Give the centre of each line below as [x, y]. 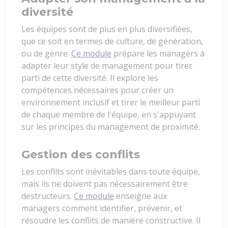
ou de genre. [46, 54]
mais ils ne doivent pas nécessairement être [105, 184]
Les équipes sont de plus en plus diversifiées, [107, 29]
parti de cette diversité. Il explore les [90, 78]
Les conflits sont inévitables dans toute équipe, [111, 172]
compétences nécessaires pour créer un [97, 90]
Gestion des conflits [81, 155]
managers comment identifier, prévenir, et [102, 208]
